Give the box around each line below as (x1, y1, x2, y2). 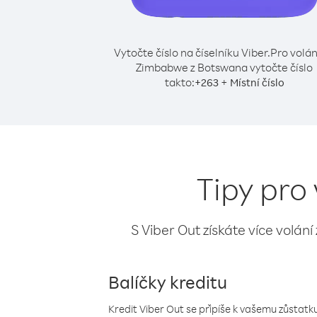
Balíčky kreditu (108, 270, 227, 293)
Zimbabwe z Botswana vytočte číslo (136, 60, 313, 74)
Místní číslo (229, 76, 284, 89)
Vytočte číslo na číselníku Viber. (113, 45, 270, 59)
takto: (164, 75, 195, 89)
